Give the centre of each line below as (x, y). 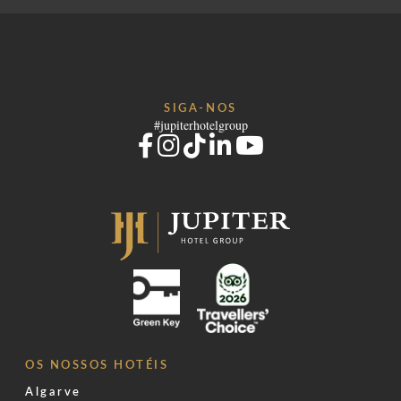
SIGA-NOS (200, 109)
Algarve (53, 392)
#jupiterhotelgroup (200, 125)
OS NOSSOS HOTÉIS (97, 366)
